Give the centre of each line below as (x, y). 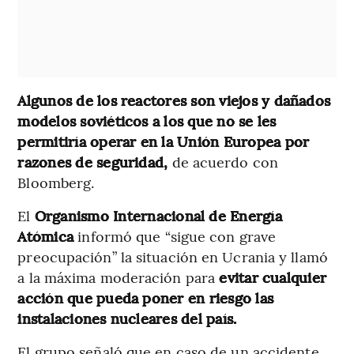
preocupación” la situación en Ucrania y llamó (173, 257)
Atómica (48, 236)
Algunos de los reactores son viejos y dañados (174, 100)
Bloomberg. (56, 183)
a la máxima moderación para (117, 277)
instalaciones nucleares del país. (127, 318)
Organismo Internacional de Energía (158, 216)
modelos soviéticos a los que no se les (147, 121)
